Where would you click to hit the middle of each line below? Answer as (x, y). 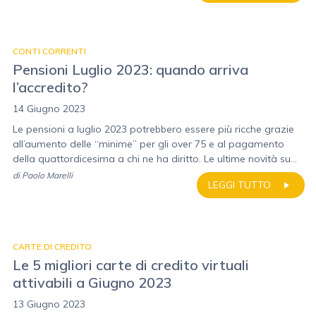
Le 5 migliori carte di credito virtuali (131, 265)
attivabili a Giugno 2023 (92, 282)
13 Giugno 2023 (49, 304)
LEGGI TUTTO (239, 185)
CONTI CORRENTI (49, 51)
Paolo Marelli (47, 175)
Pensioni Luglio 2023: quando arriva (130, 69)
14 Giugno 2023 (49, 109)
